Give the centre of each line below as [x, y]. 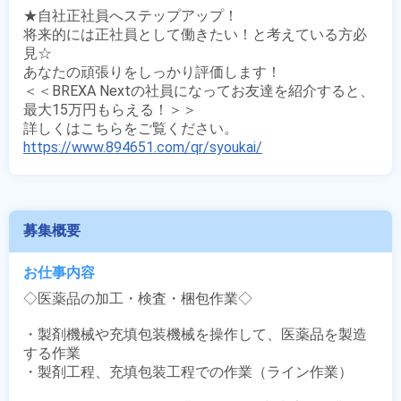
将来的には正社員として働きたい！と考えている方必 [195, 34]
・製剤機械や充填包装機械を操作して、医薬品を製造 [195, 334]
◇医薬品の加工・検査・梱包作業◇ [138, 299]
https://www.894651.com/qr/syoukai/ [143, 147]
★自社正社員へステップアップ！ [131, 16]
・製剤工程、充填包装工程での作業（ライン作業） [190, 372]
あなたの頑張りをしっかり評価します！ [152, 72]
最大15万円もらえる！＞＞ [110, 110]
